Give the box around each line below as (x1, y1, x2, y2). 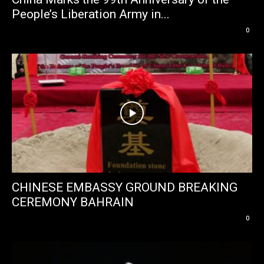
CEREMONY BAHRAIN (12, 194, 134, 209)
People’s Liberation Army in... (12, 7, 170, 22)
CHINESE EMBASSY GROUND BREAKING (12, 180, 237, 194)
